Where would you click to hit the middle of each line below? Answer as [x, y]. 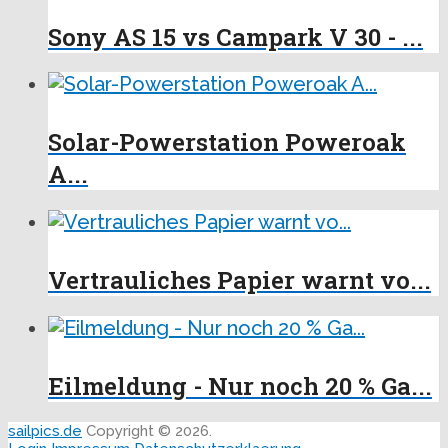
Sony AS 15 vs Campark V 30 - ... [235, 36]
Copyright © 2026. [147, 430]
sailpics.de [45, 430]
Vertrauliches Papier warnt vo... [239, 280]
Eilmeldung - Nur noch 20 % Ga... [240, 385]
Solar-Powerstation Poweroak [227, 142]
